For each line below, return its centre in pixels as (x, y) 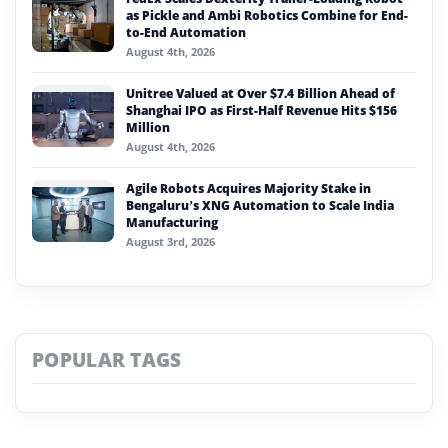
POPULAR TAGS (107, 359)
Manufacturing (172, 222)
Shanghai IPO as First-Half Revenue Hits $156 (261, 110)
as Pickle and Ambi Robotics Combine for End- (267, 15)
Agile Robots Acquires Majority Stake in (248, 188)
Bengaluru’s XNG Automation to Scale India (260, 205)
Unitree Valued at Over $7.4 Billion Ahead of (260, 93)
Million (148, 127)
